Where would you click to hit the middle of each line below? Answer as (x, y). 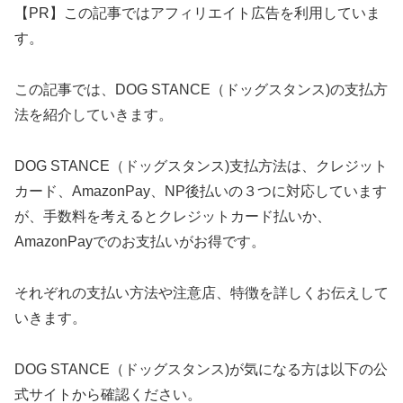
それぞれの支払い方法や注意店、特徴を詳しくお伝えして (201, 292)
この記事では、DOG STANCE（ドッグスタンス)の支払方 (201, 90)
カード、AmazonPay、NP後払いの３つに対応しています (201, 191)
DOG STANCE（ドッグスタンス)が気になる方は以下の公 (201, 369)
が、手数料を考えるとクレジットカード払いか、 (173, 216)
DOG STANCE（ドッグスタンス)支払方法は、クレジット (201, 166)
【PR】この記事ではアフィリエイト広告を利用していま (197, 13)
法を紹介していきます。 (94, 115)
